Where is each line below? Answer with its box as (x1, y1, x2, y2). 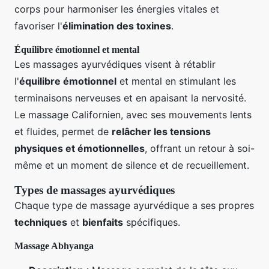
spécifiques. (123, 216, 180, 228)
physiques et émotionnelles (14, 142, 145, 154)
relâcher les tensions (112, 125, 211, 138)
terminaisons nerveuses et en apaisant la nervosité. (14, 91, 246, 104)
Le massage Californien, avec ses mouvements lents (14, 108, 252, 121)
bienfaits (82, 216, 123, 228)
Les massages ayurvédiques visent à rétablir (14, 58, 216, 70)
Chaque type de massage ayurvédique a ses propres (14, 199, 254, 211)
